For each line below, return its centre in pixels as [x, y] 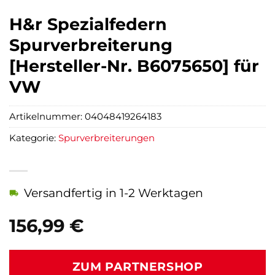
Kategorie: [34, 138]
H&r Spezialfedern [88, 24]
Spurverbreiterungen [107, 138]
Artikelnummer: [47, 117]
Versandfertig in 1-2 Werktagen [114, 193]
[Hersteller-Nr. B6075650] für [134, 66]
